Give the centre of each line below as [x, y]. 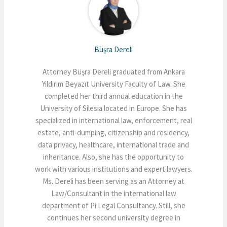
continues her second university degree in [113, 217]
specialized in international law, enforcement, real [113, 120]
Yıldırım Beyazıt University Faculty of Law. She [113, 84]
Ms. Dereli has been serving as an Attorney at [113, 181]
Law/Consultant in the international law [113, 193]
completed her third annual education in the [113, 96]
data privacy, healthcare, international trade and [113, 144]
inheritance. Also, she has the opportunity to [113, 157]
